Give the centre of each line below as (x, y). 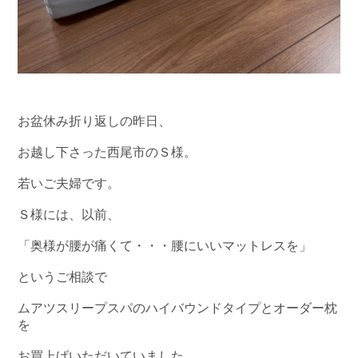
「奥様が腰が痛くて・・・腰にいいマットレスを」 (165, 245)
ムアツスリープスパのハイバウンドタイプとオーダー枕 (178, 308)
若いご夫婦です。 (69, 183)
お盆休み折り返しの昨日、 (95, 121)
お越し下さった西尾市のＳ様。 (107, 152)
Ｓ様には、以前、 (69, 214)
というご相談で (63, 276)
